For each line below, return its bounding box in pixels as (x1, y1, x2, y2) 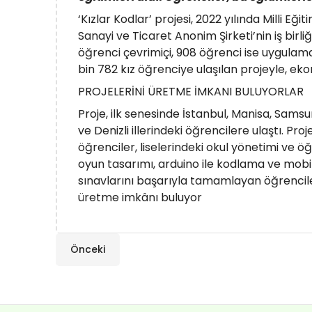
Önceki (70, 242, 105, 256)
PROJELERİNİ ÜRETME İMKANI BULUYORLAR (78, 84, 304, 100)
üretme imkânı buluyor (78, 189, 202, 205)
